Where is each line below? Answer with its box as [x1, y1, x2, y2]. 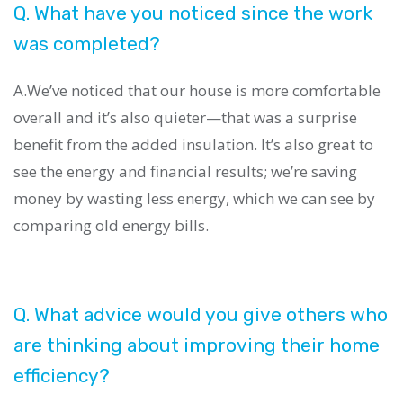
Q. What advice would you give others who [13, 303, 388, 327]
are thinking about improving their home [13, 334, 380, 357]
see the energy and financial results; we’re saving [13, 161, 357, 183]
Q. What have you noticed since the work [13, 2, 372, 25]
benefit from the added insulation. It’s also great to [13, 134, 373, 156]
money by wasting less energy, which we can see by [13, 188, 375, 210]
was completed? [13, 32, 160, 56]
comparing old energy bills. [13, 215, 209, 237]
